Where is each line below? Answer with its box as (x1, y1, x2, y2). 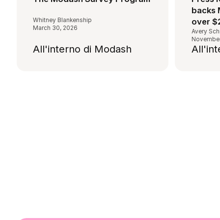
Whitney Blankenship (33, 16, 92, 24)
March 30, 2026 (33, 24, 78, 31)
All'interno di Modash (33, 42, 132, 55)
